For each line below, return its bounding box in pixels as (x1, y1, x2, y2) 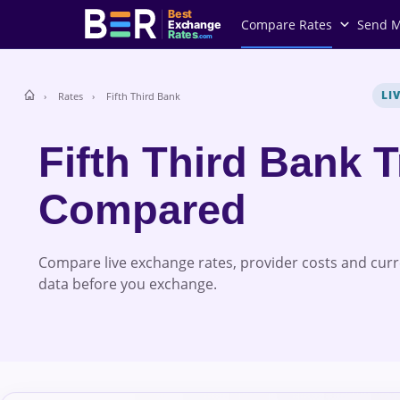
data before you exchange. (37, 273, 217, 294)
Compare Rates (241, 15, 332, 33)
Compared (37, 186, 246, 233)
